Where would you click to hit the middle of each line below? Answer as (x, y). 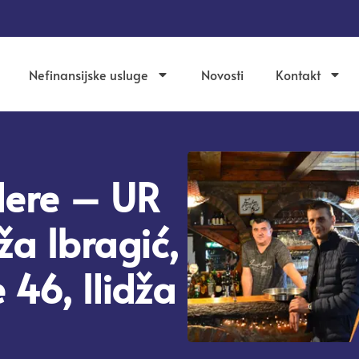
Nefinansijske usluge (89, 74)
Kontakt (298, 74)
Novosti (222, 74)
